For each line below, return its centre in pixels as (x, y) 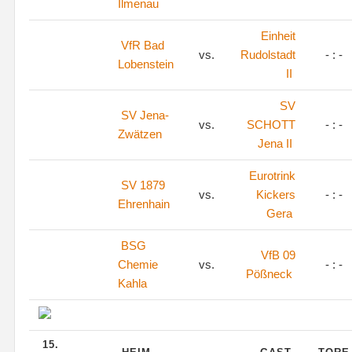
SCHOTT (271, 125)
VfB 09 (278, 255)
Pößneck (269, 274)
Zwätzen (140, 134)
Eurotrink (272, 176)
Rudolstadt (268, 55)
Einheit (278, 36)
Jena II (275, 143)
